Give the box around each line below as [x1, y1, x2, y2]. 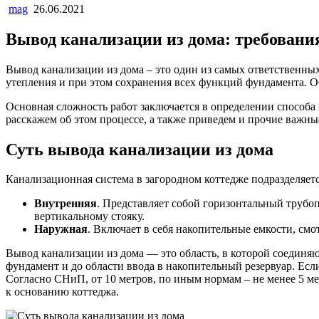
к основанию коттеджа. [6, 286, 119, 298]
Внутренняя [34, 197, 97, 210]
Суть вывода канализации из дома [6, 140, 273, 159]
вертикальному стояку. [34, 210, 145, 223]
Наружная [34, 223, 88, 236]
